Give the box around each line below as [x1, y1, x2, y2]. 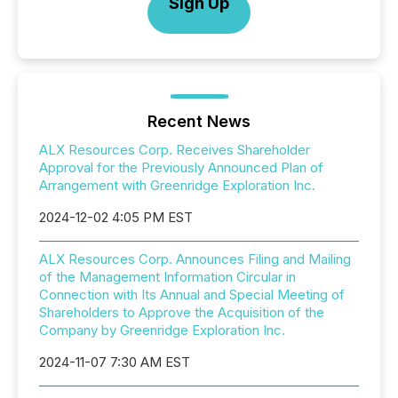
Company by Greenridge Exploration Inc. [39, 322, 285, 338]
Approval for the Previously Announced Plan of [39, 159, 323, 176]
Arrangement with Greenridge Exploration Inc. [39, 177, 315, 194]
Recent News [147, 112, 251, 131]
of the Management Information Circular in [39, 268, 296, 285]
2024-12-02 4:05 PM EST [39, 209, 193, 226]
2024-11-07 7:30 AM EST [39, 354, 190, 370]
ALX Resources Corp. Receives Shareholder [39, 141, 310, 158]
